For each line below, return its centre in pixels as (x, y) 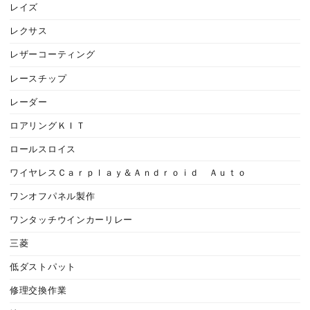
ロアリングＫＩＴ (48, 126)
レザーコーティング (53, 55)
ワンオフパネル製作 (53, 197)
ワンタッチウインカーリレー (72, 220)
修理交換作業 (38, 291)
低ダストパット (43, 267)
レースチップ (38, 79)
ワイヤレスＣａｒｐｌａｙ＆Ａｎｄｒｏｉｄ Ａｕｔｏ (128, 173)
